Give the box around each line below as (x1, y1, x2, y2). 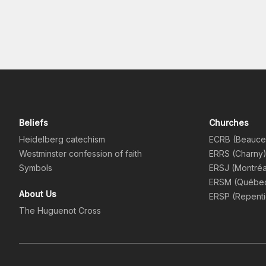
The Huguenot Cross (19, 205, 101, 216)
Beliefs (19, 118, 48, 128)
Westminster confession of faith (19, 148, 142, 159)
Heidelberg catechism (19, 134, 105, 145)
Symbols (19, 163, 52, 173)
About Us (19, 189, 56, 199)
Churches (209, 118, 249, 128)
